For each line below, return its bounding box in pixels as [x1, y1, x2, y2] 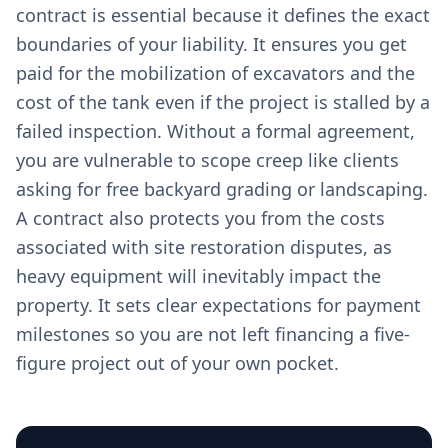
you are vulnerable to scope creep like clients [16, 148, 399, 172]
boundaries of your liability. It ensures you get [16, 32, 407, 56]
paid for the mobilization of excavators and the [16, 61, 415, 85]
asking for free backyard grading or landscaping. [16, 177, 428, 201]
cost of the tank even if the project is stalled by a [16, 90, 430, 114]
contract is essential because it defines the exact [16, 3, 430, 27]
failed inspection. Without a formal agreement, [16, 119, 415, 143]
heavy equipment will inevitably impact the [16, 264, 381, 288]
